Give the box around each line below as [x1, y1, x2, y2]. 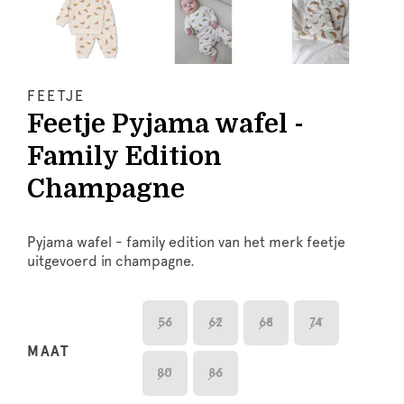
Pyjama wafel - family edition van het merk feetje [27, 233, 345, 251]
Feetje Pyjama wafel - [27, 108, 304, 139]
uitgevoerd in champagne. [27, 252, 195, 270]
